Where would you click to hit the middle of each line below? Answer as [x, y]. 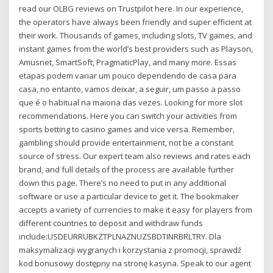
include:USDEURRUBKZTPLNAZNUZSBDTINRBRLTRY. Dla [120, 236]
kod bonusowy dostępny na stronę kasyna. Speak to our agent [135, 263]
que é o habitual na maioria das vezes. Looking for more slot [131, 102]
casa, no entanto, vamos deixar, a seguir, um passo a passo [130, 89]
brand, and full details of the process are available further [127, 169]
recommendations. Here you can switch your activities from [128, 115]
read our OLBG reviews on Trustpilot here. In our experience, [131, 8]
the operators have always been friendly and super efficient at [136, 22]
